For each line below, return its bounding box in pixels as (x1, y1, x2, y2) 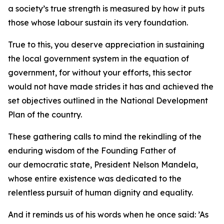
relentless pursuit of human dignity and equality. (8, 187, 197, 197)
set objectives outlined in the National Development (8, 95, 208, 105)
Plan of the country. (8, 109, 84, 119)
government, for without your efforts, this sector (8, 67, 191, 77)
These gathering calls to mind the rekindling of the (8, 131, 201, 141)
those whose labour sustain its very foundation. (8, 17, 190, 27)
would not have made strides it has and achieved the (8, 81, 213, 91)
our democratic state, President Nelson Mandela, (8, 159, 198, 169)
